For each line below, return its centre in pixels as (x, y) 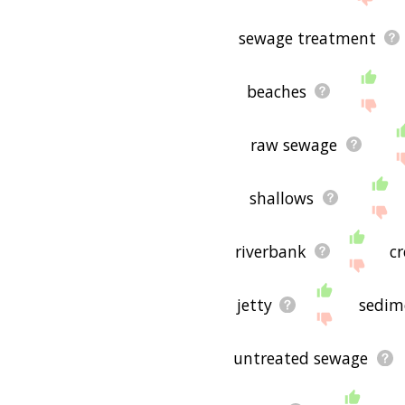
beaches (276, 91)
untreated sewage (301, 358)
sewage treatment (307, 38)
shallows (282, 198)
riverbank (270, 251)
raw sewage (294, 144)
